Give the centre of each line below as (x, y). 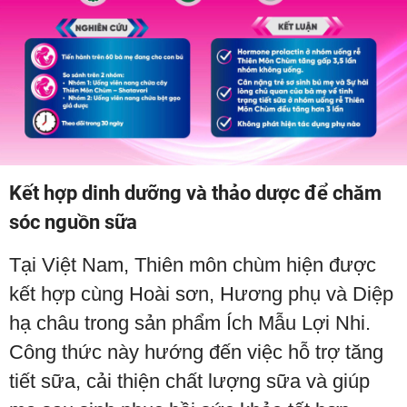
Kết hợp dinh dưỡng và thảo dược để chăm (195, 193)
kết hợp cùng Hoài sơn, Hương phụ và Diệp (201, 293)
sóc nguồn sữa (73, 222)
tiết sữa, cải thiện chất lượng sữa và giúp (189, 381)
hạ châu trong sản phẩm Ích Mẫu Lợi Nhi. (190, 323)
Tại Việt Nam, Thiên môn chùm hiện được (193, 264)
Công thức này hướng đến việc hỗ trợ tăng (196, 352)
